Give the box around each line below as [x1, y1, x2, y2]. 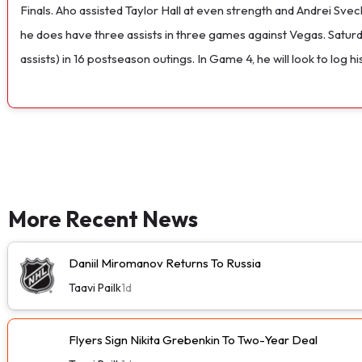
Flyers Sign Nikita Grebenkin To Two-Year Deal [69, 331, 318, 347]
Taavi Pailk [69, 280, 121, 295]
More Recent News [8, 204, 198, 233]
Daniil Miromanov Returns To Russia [69, 255, 261, 271]
